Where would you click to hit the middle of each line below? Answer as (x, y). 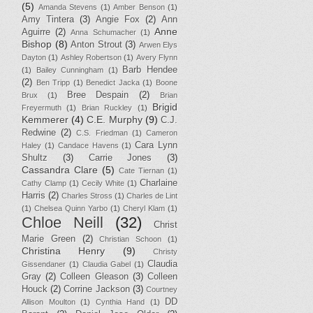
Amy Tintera (48, 19)
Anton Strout (96, 44)
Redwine (39, 132)
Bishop (37, 44)
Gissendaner (44, 264)
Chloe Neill (63, 222)
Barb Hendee (150, 70)
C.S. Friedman (102, 132)
